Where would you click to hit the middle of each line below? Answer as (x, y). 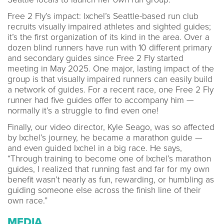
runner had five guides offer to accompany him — (101, 100)
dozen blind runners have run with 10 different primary (109, 47)
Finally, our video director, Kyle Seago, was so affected (111, 127)
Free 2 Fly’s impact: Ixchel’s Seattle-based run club (103, 16)
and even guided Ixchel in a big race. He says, (95, 148)
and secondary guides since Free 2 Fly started (95, 58)
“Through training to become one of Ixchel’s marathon (109, 158)
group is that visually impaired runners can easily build (110, 79)
